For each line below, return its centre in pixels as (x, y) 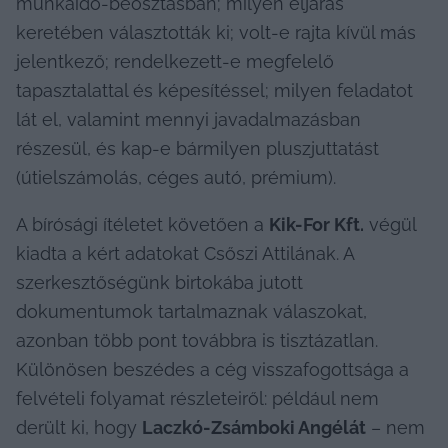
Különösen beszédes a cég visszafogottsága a (212, 369)
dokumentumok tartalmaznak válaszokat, (191, 311)
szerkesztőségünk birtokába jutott (159, 282)
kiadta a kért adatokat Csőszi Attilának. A (185, 253)
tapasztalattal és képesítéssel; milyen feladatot (214, 90)
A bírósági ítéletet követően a (142, 224)
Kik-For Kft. (316, 224)
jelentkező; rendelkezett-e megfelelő (175, 61)
